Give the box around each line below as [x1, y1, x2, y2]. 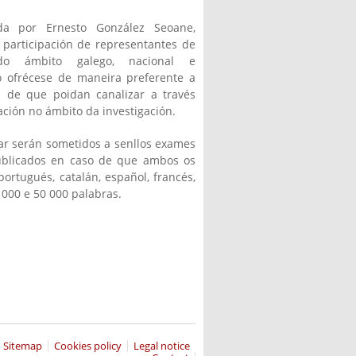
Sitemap [2, 339, 42, 353]
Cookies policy [53, 339, 122, 353]
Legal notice [133, 339, 190, 353]
